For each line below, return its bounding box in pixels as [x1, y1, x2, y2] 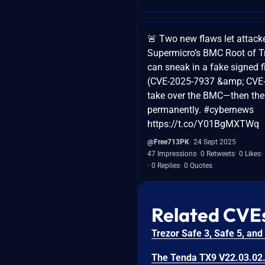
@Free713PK [147, 137, 189, 146]
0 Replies [151, 161, 180, 170]
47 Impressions [147, 149, 196, 158]
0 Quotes [184, 161, 212, 170]
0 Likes [239, 149, 261, 158]
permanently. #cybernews [147, 104, 254, 115]
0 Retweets [201, 149, 235, 158]
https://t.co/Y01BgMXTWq [147, 118, 259, 130]
